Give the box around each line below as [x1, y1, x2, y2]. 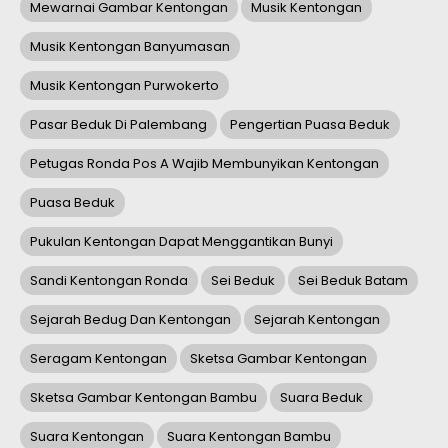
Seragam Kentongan [30, 349, 167, 369]
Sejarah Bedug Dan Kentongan [30, 310, 231, 330]
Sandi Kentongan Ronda [30, 271, 188, 291]
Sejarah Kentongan [254, 310, 380, 330]
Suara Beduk [280, 388, 363, 408]
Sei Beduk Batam [298, 271, 408, 291]
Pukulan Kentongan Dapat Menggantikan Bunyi [30, 232, 333, 252]
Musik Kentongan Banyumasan [30, 37, 230, 57]
